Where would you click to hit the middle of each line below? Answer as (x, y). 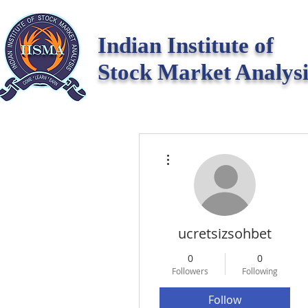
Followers (190, 271)
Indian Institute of (186, 45)
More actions (196, 150)
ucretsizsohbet (225, 233)
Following (260, 271)
